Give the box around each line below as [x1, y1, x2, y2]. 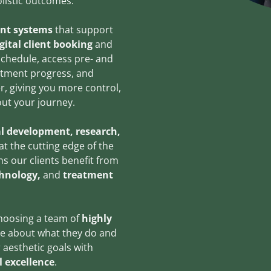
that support [53, 23, 113, 36]
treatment [60, 168, 113, 181]
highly [79, 212, 112, 225]
